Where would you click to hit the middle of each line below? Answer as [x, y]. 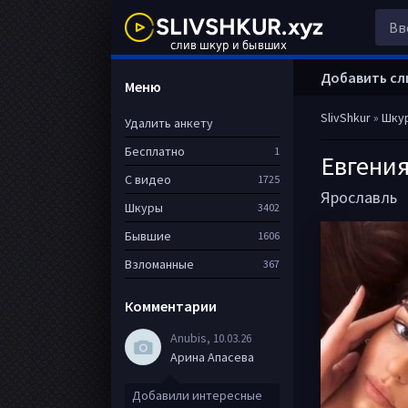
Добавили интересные [197, 395]
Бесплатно [155, 151]
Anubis [189, 337]
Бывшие [148, 236]
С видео [148, 179]
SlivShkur [346, 117]
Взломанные [159, 264]
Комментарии [171, 306]
